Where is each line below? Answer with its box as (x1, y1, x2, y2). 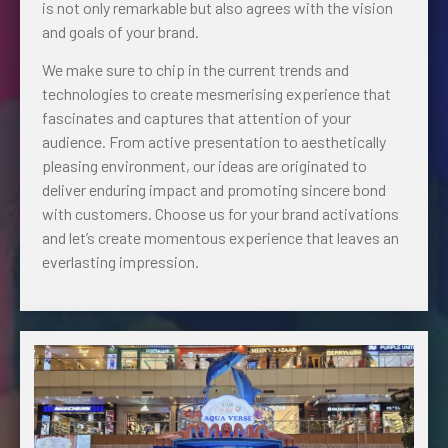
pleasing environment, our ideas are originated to (42, 156, 367, 176)
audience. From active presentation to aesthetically (42, 132, 386, 152)
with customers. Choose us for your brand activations (42, 204, 399, 224)
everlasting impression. (42, 252, 199, 272)
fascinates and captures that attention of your (42, 108, 351, 128)
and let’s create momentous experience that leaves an (42, 228, 399, 248)
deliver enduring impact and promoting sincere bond (42, 180, 386, 200)
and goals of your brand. (42, 21, 199, 41)
